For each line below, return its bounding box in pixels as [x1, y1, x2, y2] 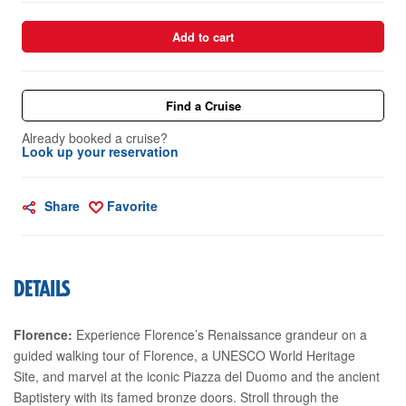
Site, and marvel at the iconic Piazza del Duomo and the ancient [14, 366, 380, 385]
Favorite [107, 196, 158, 215]
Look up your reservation [22, 141, 179, 160]
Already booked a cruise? [22, 128, 168, 147]
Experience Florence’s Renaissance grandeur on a [72, 324, 367, 343]
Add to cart [172, 27, 234, 45]
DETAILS [14, 279, 72, 300]
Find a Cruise [165, 96, 241, 114]
